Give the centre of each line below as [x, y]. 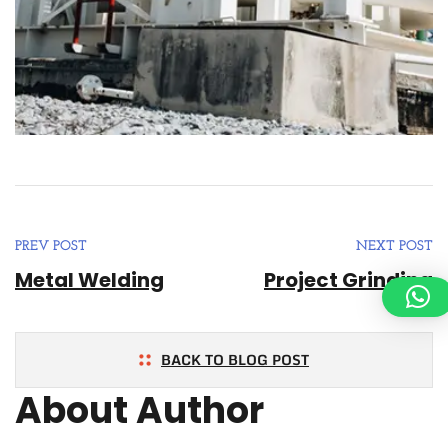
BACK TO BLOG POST [235, 359]
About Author [139, 410]
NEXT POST [394, 246]
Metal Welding [89, 279]
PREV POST [51, 246]
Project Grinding [348, 279]
